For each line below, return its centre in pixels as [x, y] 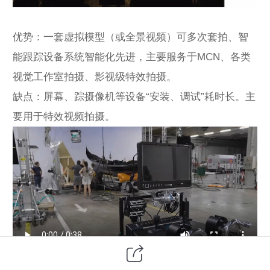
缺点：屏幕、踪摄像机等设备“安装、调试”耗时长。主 [134, 96]
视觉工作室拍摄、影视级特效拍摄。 [95, 77]
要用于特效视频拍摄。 [64, 116]
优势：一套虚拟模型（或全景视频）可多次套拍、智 [130, 37]
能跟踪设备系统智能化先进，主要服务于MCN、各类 [132, 57]
